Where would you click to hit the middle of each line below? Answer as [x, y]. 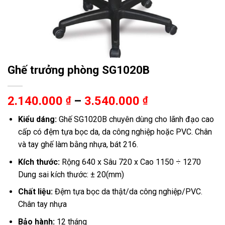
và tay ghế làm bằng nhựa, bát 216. [78, 144]
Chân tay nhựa [42, 204]
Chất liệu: [35, 192]
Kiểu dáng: [37, 119]
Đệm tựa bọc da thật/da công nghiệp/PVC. [127, 192]
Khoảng [168, 100]
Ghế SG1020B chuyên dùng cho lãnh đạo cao [135, 119]
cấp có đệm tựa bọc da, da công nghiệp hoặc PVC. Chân [115, 132]
